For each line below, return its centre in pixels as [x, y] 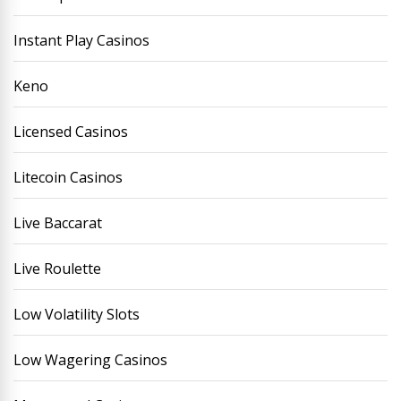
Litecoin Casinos [68, 177]
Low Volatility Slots [77, 314]
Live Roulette [57, 269]
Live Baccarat [58, 223]
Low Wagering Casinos [90, 360]
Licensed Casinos [71, 132]
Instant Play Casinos [81, 40]
